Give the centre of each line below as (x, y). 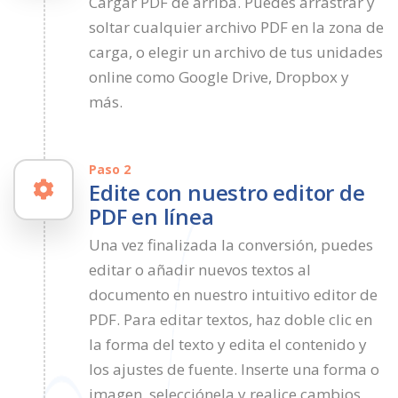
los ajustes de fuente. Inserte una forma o (234, 370)
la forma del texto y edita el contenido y (228, 345)
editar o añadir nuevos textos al (200, 270)
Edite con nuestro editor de (227, 193)
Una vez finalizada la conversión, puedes (231, 245)
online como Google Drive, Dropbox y (219, 77)
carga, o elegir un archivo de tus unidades (236, 52)
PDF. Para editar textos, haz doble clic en (231, 320)
